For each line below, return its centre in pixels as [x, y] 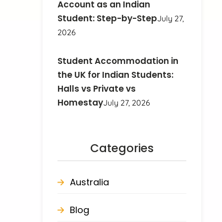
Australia [90, 182]
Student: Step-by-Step [108, 18]
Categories [122, 148]
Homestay [81, 102]
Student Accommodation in [118, 61]
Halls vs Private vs [97, 88]
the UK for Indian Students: [116, 75]
